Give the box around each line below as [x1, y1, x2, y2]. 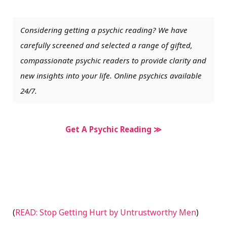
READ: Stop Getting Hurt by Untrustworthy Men [15, 206, 196, 218]
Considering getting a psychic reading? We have [20, 25, 187, 35]
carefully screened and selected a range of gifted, [20, 40, 193, 51]
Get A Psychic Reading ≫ [65, 124, 162, 135]
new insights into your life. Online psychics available [20, 70, 202, 81]
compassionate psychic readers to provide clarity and [20, 55, 206, 66]
